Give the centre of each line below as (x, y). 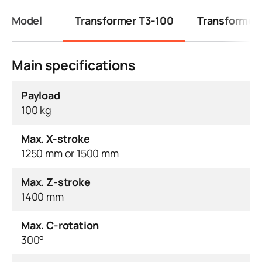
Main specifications (73, 65)
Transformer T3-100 (124, 20)
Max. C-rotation (60, 225)
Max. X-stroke (56, 138)
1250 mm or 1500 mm (92, 153)
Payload (41, 95)
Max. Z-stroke (56, 182)
